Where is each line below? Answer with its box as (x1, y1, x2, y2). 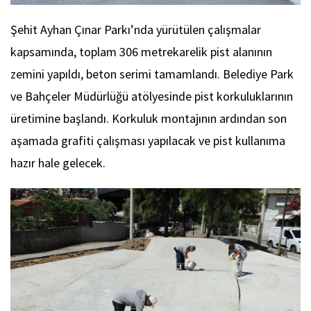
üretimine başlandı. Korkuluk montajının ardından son (10, 110, 287, 126)
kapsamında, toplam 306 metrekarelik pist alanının (10, 43, 272, 60)
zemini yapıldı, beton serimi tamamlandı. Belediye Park (10, 65, 294, 82)
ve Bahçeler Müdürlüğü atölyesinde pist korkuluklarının (10, 87, 293, 104)
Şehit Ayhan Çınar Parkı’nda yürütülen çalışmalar (10, 21, 261, 37)
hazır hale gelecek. (10, 154, 106, 171)
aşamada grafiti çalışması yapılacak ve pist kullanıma (10, 132, 285, 149)
